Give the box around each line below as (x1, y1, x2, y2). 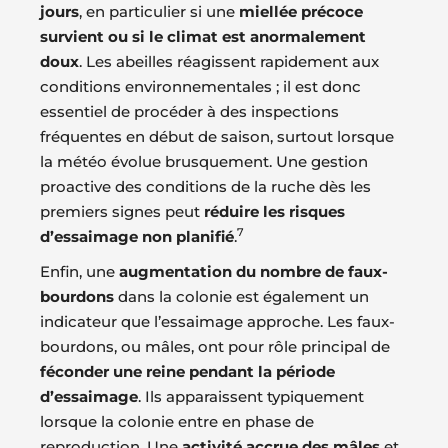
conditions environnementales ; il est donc (40, 76, 361, 96)
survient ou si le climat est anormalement (40, 26, 366, 46)
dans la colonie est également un (114, 286, 369, 306)
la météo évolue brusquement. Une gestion (40, 151, 368, 171)
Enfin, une (40, 261, 119, 281)
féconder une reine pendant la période (40, 361, 335, 381)
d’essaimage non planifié (40, 226, 234, 246)
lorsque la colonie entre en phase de (40, 411, 314, 431)
